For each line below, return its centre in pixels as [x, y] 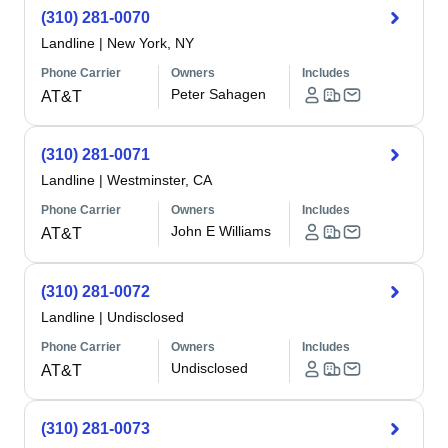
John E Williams [221, 231]
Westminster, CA [159, 180]
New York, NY [150, 43]
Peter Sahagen [219, 94]
